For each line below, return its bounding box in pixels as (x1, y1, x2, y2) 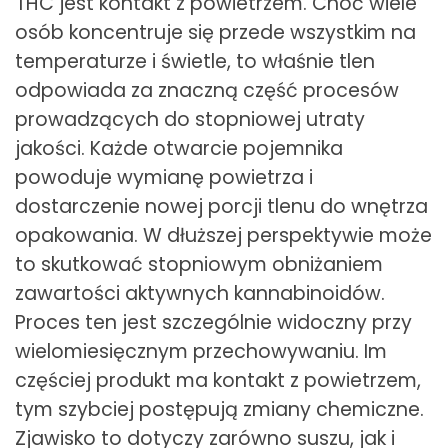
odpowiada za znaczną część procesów (15, 77, 399, 105)
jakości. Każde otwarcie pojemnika (15, 135, 343, 163)
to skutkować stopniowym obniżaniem (15, 251, 383, 279)
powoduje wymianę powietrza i (15, 164, 313, 192)
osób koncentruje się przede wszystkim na (15, 19, 416, 47)
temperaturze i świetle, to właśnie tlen (15, 48, 375, 76)
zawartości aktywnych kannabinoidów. (15, 280, 385, 308)
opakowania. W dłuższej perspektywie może (15, 222, 432, 250)
